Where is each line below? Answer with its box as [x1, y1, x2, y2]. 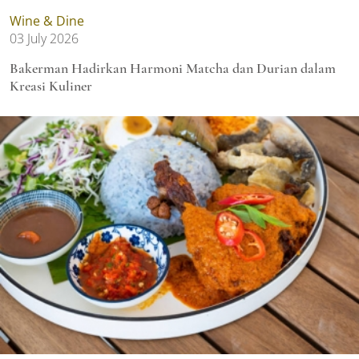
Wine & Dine [10, 12, 84, 30]
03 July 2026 [10, 30, 79, 47]
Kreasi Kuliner [10, 77, 92, 95]
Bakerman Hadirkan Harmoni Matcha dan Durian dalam [10, 59, 336, 77]
